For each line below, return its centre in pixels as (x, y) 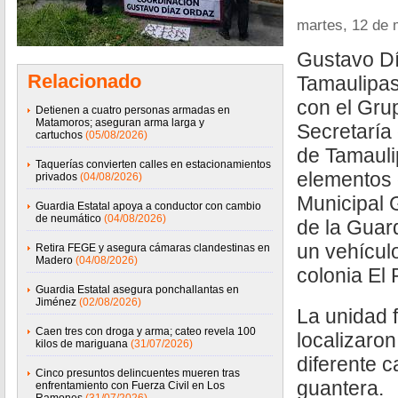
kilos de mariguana (82, 344)
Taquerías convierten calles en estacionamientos (153, 164)
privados (56, 177)
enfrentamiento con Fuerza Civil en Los (130, 386)
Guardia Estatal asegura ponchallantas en (137, 290)
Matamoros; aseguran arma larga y (120, 123)
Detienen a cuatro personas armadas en (133, 110)
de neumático (68, 219)
